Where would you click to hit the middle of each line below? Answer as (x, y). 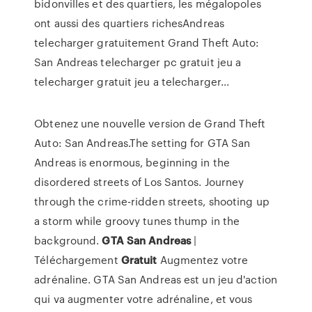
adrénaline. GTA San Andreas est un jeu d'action (156, 279)
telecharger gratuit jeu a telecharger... (132, 81)
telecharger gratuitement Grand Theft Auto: (147, 42)
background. (68, 240)
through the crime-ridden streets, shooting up (152, 201)
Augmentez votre (203, 260)
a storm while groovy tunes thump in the (137, 221)
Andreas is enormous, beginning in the (132, 162)
